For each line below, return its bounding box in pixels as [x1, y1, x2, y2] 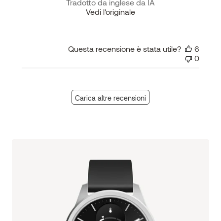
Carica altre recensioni [75, 94, 146, 103]
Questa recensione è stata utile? [68, 43, 181, 53]
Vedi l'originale [86, 6, 135, 16]
